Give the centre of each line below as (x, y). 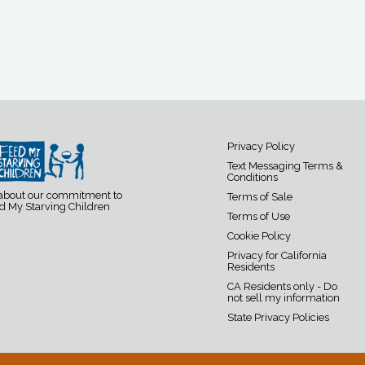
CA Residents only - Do (282, 287)
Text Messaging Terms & (285, 166)
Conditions (253, 178)
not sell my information (284, 298)
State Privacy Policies (278, 318)
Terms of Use (259, 217)
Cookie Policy (259, 236)
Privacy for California (277, 256)
